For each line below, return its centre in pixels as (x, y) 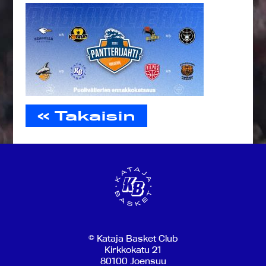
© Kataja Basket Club (133, 239)
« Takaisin (87, 115)
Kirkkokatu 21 (133, 250)
